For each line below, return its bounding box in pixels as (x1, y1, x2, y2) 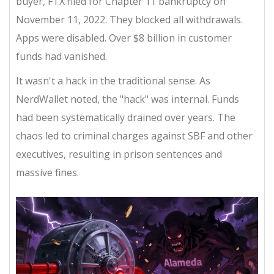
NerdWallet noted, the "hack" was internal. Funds (16, 92, 239, 106)
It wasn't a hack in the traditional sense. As (16, 74, 210, 87)
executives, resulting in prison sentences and (16, 147, 222, 161)
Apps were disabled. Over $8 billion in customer (16, 31, 232, 45)
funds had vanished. (16, 50, 107, 63)
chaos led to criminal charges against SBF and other (16, 129, 253, 143)
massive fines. (16, 166, 79, 179)
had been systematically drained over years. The (16, 111, 235, 124)
